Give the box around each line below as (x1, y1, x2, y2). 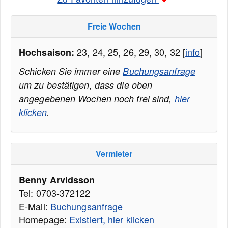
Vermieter (96, 148, 132, 159)
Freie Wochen (87, 20, 141, 32)
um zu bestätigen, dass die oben (19, 78, 153, 91)
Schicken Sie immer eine (19, 65, 123, 77)
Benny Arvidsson (19, 173, 95, 186)
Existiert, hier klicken (69, 213, 155, 226)
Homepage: (19, 213, 69, 226)
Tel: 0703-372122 (19, 186, 91, 199)
